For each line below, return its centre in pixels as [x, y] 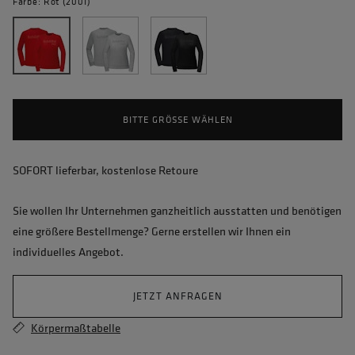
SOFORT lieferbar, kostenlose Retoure [105, 170]
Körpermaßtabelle [76, 328]
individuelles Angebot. [68, 252]
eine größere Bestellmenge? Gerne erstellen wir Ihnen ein [152, 231]
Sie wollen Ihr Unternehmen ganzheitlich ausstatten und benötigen [177, 211]
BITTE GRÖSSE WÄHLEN [174, 120]
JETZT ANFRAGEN [177, 296]
